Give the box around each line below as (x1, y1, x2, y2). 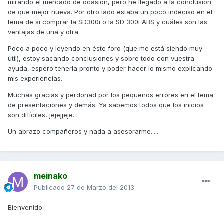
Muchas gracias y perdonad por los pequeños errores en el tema (8, 91, 213, 99)
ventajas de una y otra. (8, 28, 80, 36)
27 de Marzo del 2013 (67, 183, 134, 192)
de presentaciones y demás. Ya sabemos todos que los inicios (8, 101, 204, 109)
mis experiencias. (8, 74, 62, 83)
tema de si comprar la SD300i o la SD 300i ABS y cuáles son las (8, 18, 207, 26)
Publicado (34, 183, 67, 192)
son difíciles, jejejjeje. (8, 111, 74, 119)
